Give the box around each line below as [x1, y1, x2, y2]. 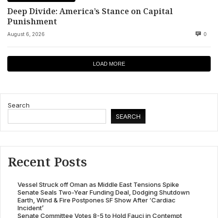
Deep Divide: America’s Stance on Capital [7, 5, 173, 17]
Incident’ [17, 204, 44, 212]
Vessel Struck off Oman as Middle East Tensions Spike [17, 181, 179, 189]
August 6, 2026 [7, 31, 45, 37]
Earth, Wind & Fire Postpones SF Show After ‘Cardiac [17, 196, 176, 204]
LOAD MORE [93, 61, 125, 67]
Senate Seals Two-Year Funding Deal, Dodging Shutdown [17, 188, 190, 197]
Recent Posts [8, 153, 87, 171]
